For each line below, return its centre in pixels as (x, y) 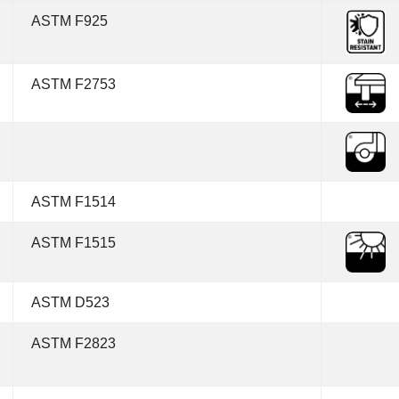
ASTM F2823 (73, 343)
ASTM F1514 (73, 202)
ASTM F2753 (73, 84)
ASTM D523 (70, 302)
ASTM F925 (69, 21)
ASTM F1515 (73, 243)
